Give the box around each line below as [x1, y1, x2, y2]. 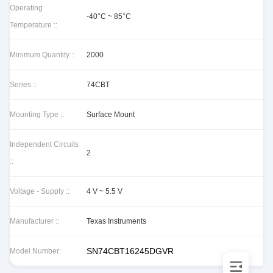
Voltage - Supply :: [10, 187, 69, 196]
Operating [10, 4, 43, 12]
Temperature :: [10, 21, 57, 29]
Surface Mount [87, 110, 135, 119]
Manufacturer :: [10, 217, 59, 225]
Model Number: [10, 247, 61, 255]
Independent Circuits [10, 140, 79, 149]
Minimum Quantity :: [10, 51, 75, 59]
